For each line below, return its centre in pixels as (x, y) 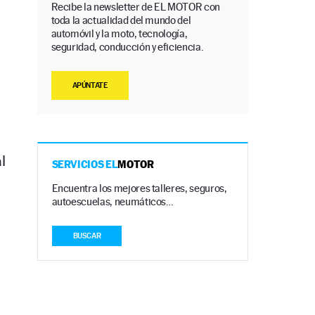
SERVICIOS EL (85, 165)
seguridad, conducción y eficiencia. (127, 47)
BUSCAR (87, 236)
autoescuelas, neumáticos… (112, 202)
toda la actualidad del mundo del (121, 20)
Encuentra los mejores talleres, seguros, (139, 188)
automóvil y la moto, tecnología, (119, 34)
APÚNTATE (90, 86)
